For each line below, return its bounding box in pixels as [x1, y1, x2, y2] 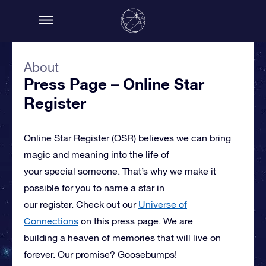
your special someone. [24, 166, 120, 176]
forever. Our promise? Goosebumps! [24, 249, 179, 259]
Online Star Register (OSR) [24, 132, 138, 143]
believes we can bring [138, 132, 231, 143]
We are [163, 216, 193, 226]
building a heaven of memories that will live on [24, 232, 221, 243]
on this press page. [78, 216, 163, 226]
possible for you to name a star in [24, 182, 164, 193]
